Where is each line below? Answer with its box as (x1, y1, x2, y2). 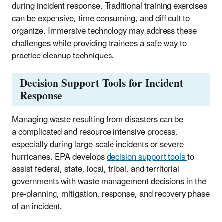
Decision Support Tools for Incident (20, 72, 183, 95)
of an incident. (12, 197, 62, 216)
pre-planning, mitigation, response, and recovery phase (12, 185, 210, 203)
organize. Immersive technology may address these (12, 22, 197, 41)
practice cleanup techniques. (12, 47, 116, 65)
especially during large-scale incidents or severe (12, 135, 184, 154)
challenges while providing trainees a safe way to (12, 35, 187, 53)
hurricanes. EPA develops (12, 148, 107, 166)
